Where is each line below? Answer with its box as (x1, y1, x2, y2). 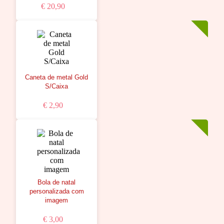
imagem (45, 196, 68, 204)
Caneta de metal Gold (25, 73, 88, 81)
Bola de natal (37, 178, 75, 186)
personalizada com (29, 187, 84, 195)
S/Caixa (45, 82, 68, 90)
